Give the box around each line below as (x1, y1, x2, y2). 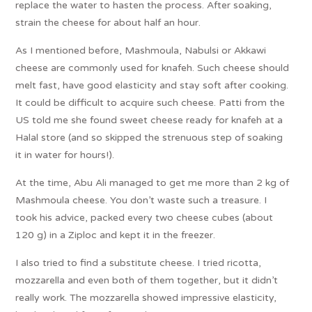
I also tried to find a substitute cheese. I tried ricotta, (15, 256, 262, 269)
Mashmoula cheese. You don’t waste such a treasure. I (15, 194, 267, 206)
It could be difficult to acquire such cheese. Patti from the (15, 96, 286, 109)
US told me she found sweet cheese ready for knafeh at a (15, 114, 283, 126)
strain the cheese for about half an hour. (15, 16, 201, 29)
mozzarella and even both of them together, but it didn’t (15, 274, 279, 286)
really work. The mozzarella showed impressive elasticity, (15, 291, 277, 304)
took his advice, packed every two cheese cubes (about (15, 211, 274, 224)
